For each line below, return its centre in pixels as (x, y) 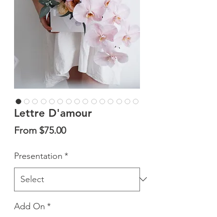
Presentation (38, 156)
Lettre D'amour (53, 113)
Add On (30, 206)
